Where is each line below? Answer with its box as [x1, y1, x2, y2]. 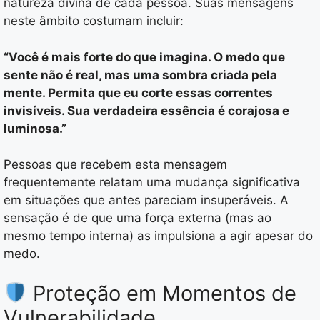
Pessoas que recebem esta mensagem [4, 157, 227, 172]
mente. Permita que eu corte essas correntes [4, 85, 273, 100]
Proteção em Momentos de [27, 280, 297, 306]
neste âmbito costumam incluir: [4, 14, 184, 29]
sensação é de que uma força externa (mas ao [4, 211, 271, 226]
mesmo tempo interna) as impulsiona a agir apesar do [4, 229, 313, 244]
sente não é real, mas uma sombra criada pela [4, 67, 277, 82]
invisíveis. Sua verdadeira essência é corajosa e [4, 103, 289, 118]
